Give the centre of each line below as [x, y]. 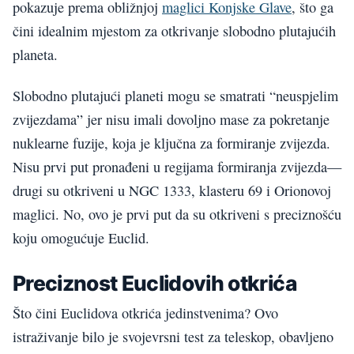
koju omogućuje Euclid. [81, 238]
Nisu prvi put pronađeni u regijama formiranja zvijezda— [177, 167]
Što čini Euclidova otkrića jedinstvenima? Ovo [145, 313]
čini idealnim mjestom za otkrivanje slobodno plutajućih [174, 31]
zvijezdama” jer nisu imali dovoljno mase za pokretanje [171, 120]
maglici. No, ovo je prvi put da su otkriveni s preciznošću [177, 215]
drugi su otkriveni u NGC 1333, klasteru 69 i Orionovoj [172, 191]
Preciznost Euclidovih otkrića [154, 283]
